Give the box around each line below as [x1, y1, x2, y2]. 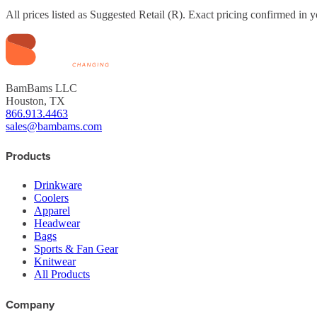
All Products [34, 268, 90, 281]
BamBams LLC [6, 81, 77, 94]
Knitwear [34, 255, 76, 268]
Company [6, 296, 54, 313]
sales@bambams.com [6, 120, 102, 132]
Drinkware [34, 179, 82, 192]
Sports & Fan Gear [34, 243, 118, 255]
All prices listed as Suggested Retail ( [6, 8, 171, 21]
